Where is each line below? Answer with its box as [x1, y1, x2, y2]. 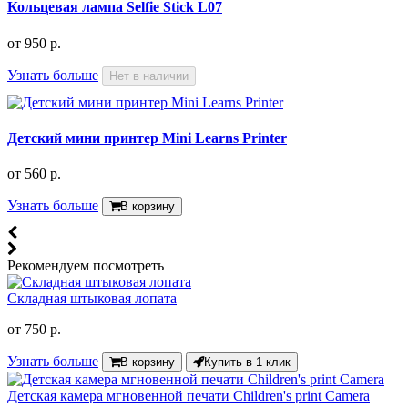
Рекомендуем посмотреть [7, 258, 164, 274]
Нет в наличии [109, 68, 189, 83]
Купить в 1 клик [204, 355, 291, 370]
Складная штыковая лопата [7, 291, 177, 307]
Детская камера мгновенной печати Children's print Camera [7, 388, 370, 404]
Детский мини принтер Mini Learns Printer [7, 130, 287, 147]
